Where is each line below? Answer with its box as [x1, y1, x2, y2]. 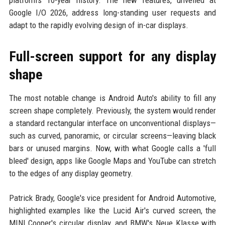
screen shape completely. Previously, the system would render [9, 105, 216, 116]
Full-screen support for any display [9, 48, 216, 65]
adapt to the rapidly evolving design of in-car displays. [9, 20, 188, 30]
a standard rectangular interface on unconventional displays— [9, 118, 216, 128]
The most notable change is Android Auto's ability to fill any [9, 93, 216, 103]
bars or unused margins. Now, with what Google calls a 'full [9, 143, 216, 153]
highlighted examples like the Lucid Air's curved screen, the [9, 205, 216, 215]
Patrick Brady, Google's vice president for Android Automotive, [9, 193, 216, 203]
